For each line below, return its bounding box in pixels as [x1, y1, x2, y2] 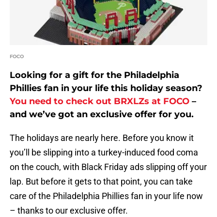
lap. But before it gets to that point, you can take [10, 176, 193, 187]
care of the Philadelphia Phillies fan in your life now [10, 191, 203, 201]
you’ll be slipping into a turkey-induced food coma [10, 147, 198, 158]
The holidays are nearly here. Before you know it [10, 133, 194, 143]
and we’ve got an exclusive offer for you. [10, 109, 194, 120]
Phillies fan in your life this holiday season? [10, 83, 202, 94]
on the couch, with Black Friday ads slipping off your [10, 162, 207, 172]
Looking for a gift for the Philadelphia [10, 70, 179, 81]
